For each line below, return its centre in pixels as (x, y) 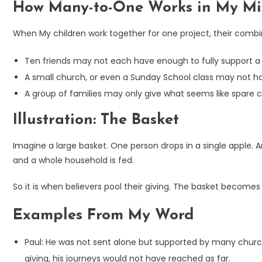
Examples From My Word (104, 215)
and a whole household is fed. (73, 160)
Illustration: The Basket (96, 120)
